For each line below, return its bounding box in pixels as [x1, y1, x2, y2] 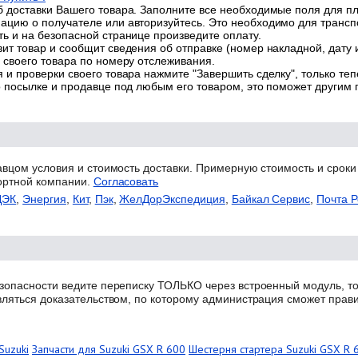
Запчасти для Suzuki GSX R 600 [32, 341, 185, 356]
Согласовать [93, 174, 159, 188]
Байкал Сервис [231, 192, 311, 205]
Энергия [22, 192, 66, 205]
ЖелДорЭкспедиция [119, 192, 225, 205]
